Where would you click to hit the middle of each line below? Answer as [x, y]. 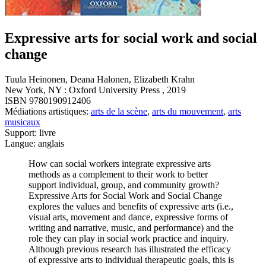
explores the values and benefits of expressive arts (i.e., [131, 206]
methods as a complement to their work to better [118, 174]
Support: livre [30, 132]
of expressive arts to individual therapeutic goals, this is [131, 259]
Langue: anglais [34, 143]
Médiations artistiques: [48, 111]
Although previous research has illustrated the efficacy [130, 249]
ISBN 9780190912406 [48, 100]
